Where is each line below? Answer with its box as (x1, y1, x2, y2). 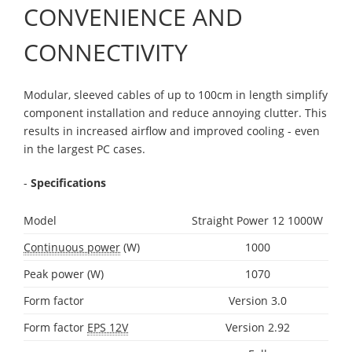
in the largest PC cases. (24, 141, 148, 156)
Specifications (31, 174, 106, 190)
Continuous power (24, 239, 120, 255)
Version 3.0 (228, 292, 287, 308)
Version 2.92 (225, 319, 290, 335)
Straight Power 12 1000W (192, 212, 323, 228)
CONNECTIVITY (24, 35, 188, 68)
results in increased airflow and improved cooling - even (24, 123, 320, 138)
